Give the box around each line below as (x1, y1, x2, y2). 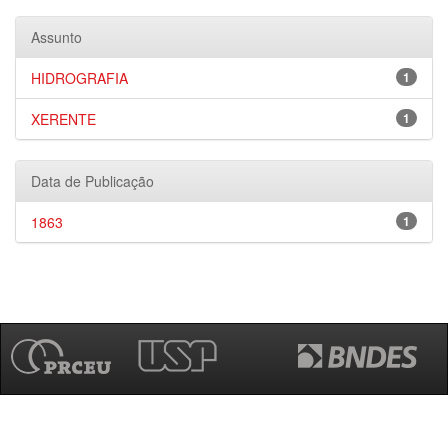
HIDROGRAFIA (31, 68, 128, 88)
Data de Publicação (31, 171, 154, 191)
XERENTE (31, 109, 96, 129)
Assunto (31, 27, 82, 47)
